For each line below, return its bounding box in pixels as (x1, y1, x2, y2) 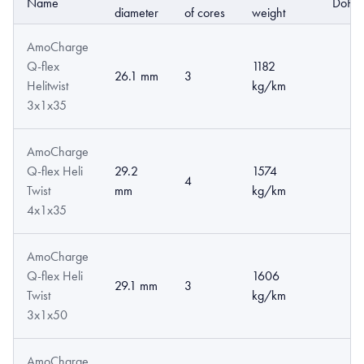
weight (252, 5, 285, 21)
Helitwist (27, 78, 68, 94)
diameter (115, 5, 158, 21)
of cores (184, 5, 225, 21)
